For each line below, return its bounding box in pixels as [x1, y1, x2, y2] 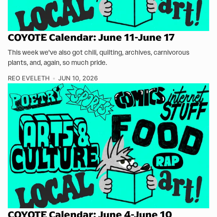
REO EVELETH [8, 75, 50, 82]
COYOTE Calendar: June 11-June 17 [8, 31, 175, 44]
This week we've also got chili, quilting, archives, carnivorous [8, 48, 189, 57]
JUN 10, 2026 [58, 75, 98, 82]
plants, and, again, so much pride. [8, 58, 107, 67]
